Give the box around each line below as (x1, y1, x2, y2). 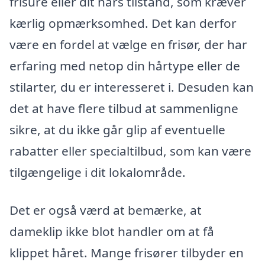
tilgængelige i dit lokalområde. (9, 164, 186, 181)
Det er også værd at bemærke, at (9, 202, 202, 219)
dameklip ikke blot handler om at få (9, 223, 214, 240)
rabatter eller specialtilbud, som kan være (9, 143, 251, 160)
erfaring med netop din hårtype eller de (9, 57, 240, 75)
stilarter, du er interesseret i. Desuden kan (9, 79, 254, 96)
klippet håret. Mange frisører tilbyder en (9, 244, 244, 261)
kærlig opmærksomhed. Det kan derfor (9, 15, 237, 32)
